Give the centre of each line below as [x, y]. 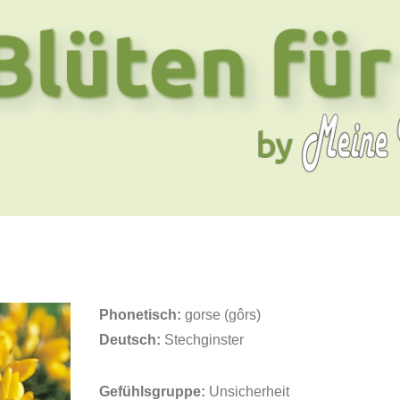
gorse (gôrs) [221, 315]
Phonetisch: [140, 315]
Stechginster [202, 340]
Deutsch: [129, 340]
